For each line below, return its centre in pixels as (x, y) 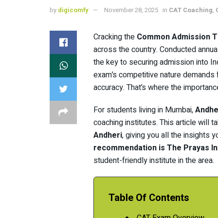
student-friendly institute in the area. (154, 160)
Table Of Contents (149, 198)
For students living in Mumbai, (144, 110)
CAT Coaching (191, 10)
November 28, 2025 (131, 10)
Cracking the (115, 37)
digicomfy (73, 10)
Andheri (108, 135)
